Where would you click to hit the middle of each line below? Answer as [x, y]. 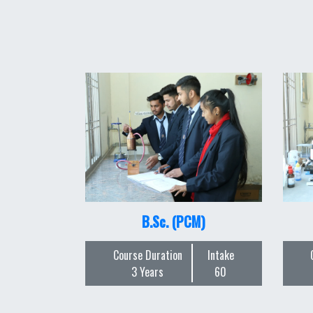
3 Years [148, 271]
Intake [220, 255]
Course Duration [147, 255]
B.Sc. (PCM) [173, 221]
